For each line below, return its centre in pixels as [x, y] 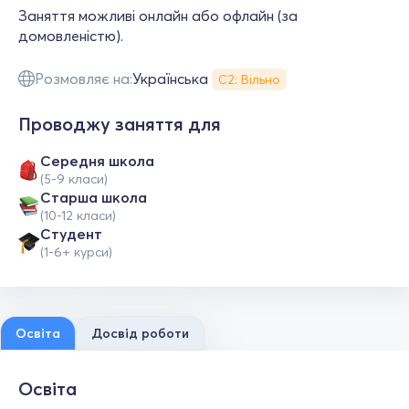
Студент [71, 234]
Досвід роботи [140, 333]
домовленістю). [71, 36]
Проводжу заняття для [120, 124]
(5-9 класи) [74, 179]
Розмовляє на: [84, 79]
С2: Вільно [249, 79]
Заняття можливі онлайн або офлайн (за [158, 16]
